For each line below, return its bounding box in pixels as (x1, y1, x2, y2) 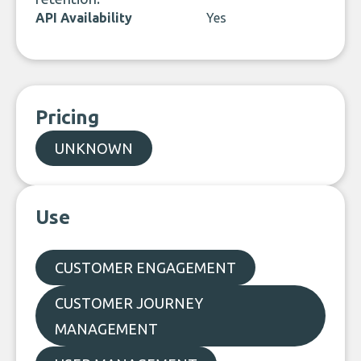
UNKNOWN (55, 140, 133, 156)
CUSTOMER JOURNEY (55, 295, 203, 311)
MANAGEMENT (55, 321, 158, 337)
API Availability (35, 10, 132, 25)
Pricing (35, 106, 99, 128)
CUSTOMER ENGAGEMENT (55, 259, 236, 276)
